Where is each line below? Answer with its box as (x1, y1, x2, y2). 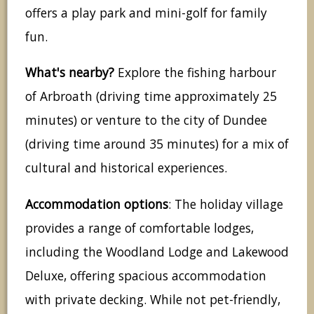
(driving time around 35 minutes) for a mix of (25, 135, 289, 153)
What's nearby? (25, 64, 114, 81)
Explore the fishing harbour (114, 64, 276, 81)
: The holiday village (168, 195, 283, 212)
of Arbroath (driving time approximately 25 (25, 88, 277, 105)
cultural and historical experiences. (25, 159, 227, 177)
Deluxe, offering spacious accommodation (25, 266, 266, 284)
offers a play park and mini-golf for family (25, 4, 267, 22)
